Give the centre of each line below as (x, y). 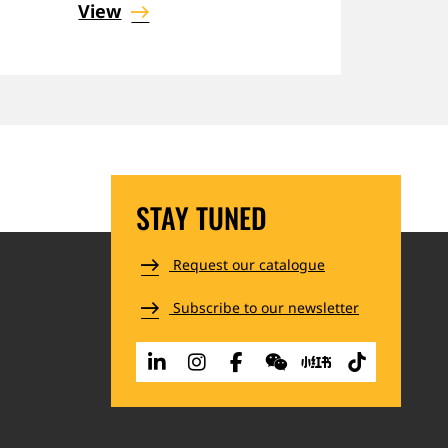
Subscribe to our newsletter (264, 308)
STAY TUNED (201, 218)
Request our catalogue (247, 265)
